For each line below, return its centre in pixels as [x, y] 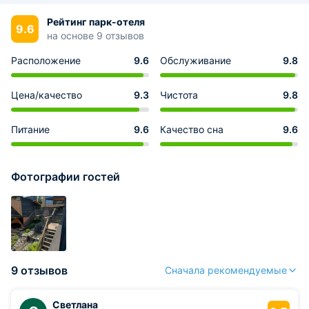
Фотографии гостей [66, 177]
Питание [30, 129]
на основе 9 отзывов [96, 36]
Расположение [46, 60]
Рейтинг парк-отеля [96, 22]
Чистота [179, 95]
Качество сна [192, 129]
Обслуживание [196, 60]
